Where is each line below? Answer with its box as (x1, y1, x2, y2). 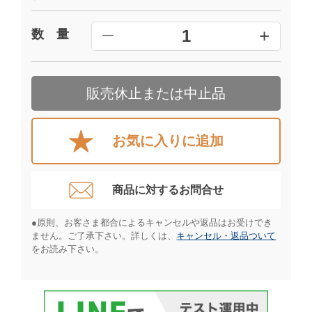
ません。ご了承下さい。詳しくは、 (31, 230, 177, 241)
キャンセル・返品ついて (176, 230, 276, 241)
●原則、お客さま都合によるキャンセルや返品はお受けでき (31, 217, 273, 228)
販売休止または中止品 (86, 86, 226, 101)
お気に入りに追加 (112, 133, 224, 149)
